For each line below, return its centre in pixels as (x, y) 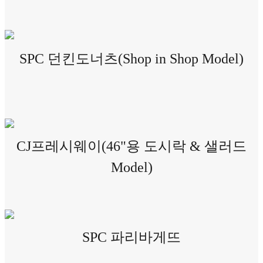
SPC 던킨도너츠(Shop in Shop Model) (131, 59)
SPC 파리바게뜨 (131, 237)
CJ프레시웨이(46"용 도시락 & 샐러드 (131, 146)
